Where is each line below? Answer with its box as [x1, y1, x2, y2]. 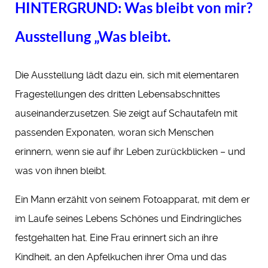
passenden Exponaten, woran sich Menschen [15, 127, 214, 139]
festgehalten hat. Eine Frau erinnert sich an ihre [15, 232, 218, 244]
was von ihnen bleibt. [15, 165, 106, 177]
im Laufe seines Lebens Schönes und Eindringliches [15, 213, 242, 225]
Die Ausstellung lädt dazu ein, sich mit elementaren [15, 69, 239, 81]
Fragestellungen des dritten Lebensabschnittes [15, 89, 220, 100]
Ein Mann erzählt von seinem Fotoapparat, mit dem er [15, 194, 250, 206]
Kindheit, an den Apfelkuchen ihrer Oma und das [15, 251, 227, 263]
